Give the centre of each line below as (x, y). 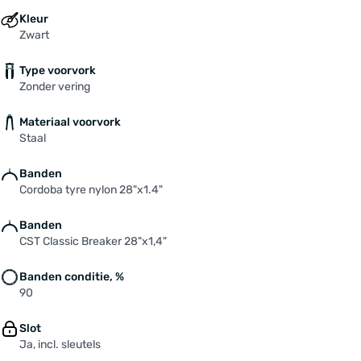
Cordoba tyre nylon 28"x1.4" (91, 189)
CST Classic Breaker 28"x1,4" (93, 241)
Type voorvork (58, 70)
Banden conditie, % (72, 276)
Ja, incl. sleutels (60, 344)
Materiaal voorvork (70, 122)
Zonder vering (55, 86)
